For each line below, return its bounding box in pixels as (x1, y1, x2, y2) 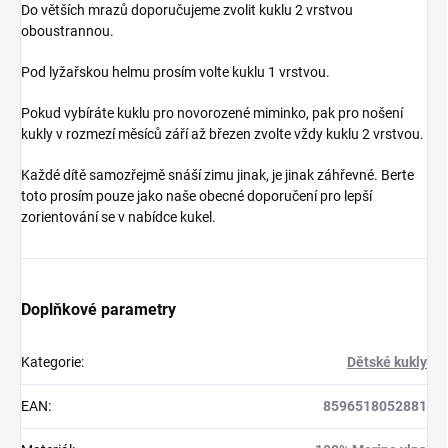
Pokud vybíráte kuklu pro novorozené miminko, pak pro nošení (21, 105, 403, 122)
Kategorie (21, 354, 81, 371)
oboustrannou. (21, 23, 117, 40)
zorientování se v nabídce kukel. (21, 209, 216, 226)
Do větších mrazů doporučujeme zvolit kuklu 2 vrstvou (21, 2, 353, 19)
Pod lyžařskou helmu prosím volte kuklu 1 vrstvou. (21, 64, 330, 81)
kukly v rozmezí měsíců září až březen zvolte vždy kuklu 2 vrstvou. (21, 126, 424, 143)
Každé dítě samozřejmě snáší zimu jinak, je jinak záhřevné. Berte (21, 167, 414, 184)
